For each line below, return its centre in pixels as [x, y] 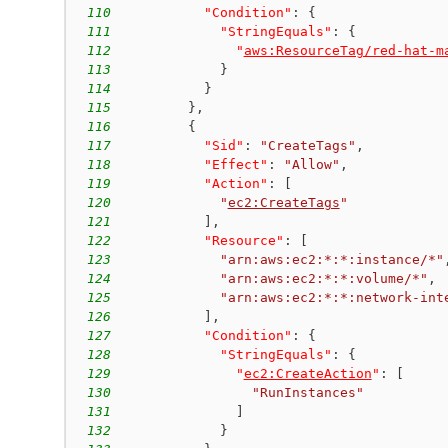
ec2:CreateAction [307, 373]
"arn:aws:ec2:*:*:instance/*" [331, 259]
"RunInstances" [307, 392]
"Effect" [235, 164]
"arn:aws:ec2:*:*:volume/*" [323, 278]
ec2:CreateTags [283, 202]
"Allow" [311, 164]
